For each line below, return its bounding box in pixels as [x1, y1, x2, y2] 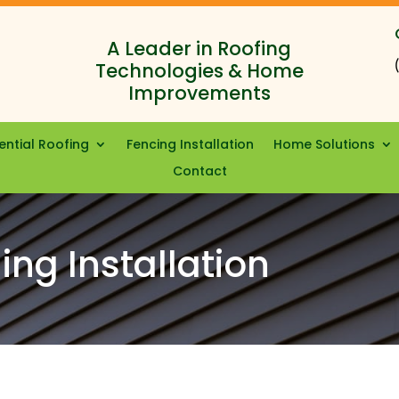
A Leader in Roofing [107, 36, 292, 61]
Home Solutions [273, 135, 375, 153]
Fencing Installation [126, 135, 254, 153]
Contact [172, 162, 227, 180]
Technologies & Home [94, 58, 304, 84]
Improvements [127, 80, 271, 106]
